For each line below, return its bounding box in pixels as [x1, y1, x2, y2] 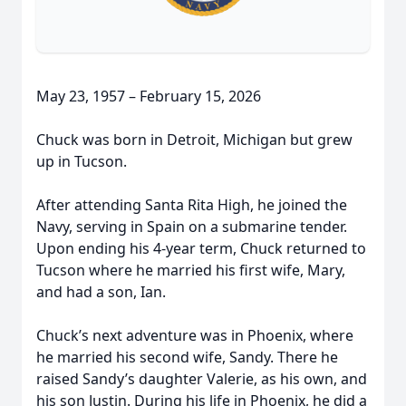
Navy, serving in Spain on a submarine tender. [36, 217, 347, 237]
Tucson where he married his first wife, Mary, [36, 260, 345, 280]
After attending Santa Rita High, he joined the [36, 195, 347, 215]
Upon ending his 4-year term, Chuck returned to [36, 238, 366, 258]
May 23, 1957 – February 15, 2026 [36, 86, 261, 106]
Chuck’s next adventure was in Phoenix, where [36, 325, 353, 345]
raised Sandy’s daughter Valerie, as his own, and [36, 369, 367, 389]
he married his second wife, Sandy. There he [36, 347, 338, 367]
